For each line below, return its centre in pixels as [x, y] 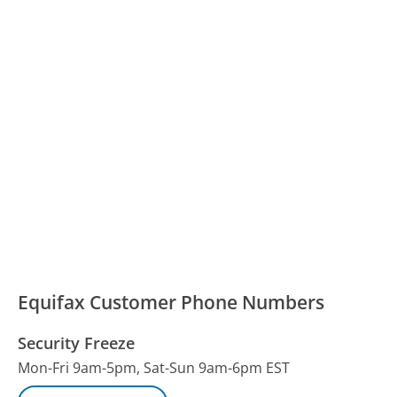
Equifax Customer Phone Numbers [171, 302]
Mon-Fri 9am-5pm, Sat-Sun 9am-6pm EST [154, 367]
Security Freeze [77, 343]
